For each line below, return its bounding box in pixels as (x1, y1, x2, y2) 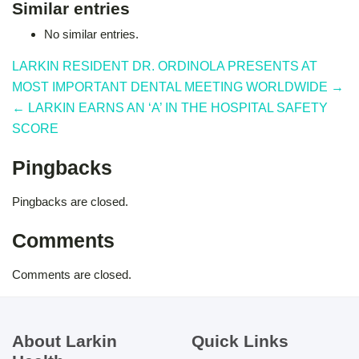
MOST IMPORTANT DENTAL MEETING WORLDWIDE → (12, 79, 344, 94)
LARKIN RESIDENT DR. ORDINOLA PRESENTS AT (12, 58, 317, 73)
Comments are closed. (12, 267, 131, 281)
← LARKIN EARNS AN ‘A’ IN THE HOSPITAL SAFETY (12, 100, 328, 115)
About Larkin (12, 331, 117, 350)
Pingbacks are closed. (12, 194, 128, 208)
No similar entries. (44, 26, 139, 41)
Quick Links (192, 331, 288, 350)
